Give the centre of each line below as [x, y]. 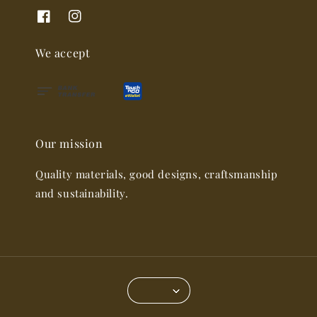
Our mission [69, 144]
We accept [63, 52]
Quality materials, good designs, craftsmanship [157, 174]
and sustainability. [82, 194]
